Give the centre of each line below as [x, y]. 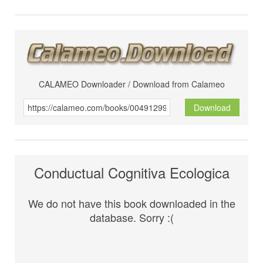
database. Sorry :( [131, 218]
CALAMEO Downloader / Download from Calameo [131, 84]
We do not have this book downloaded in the [131, 203]
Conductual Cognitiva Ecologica [131, 173]
